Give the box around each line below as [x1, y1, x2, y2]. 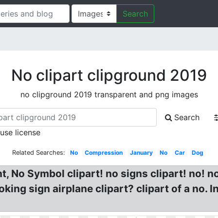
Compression [85, 149, 123, 156]
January [129, 149, 153, 156]
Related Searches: [12, 149, 65, 156]
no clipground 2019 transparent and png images [20, 90, 198, 99]
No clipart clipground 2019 [11, 66, 207, 85]
